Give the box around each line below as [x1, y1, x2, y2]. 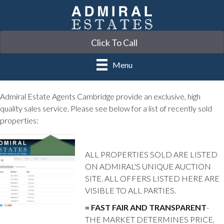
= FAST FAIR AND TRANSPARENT [85, 202, 206, 212]
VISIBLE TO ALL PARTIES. [85, 185, 176, 195]
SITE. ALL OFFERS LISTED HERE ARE [85, 173, 219, 183]
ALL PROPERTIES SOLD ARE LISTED [85, 149, 217, 159]
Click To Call [90, 37, 137, 48]
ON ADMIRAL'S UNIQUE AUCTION [85, 161, 211, 171]
